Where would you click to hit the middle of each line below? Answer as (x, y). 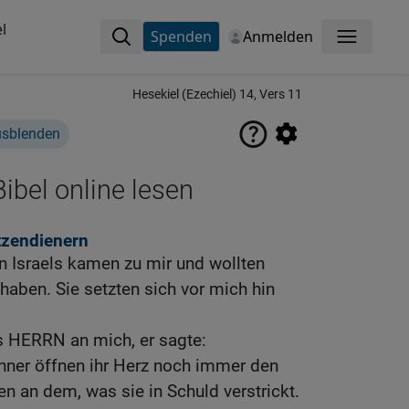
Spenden (181, 37)
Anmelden (278, 37)
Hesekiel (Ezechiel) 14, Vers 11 (217, 94)
